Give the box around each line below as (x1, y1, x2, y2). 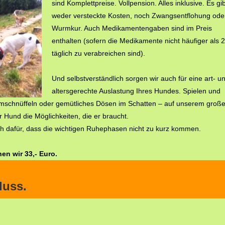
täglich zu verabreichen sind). (52, 49, 145, 57)
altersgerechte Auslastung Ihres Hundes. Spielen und (52, 87, 220, 95)
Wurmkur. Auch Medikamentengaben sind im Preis (52, 24, 212, 32)
